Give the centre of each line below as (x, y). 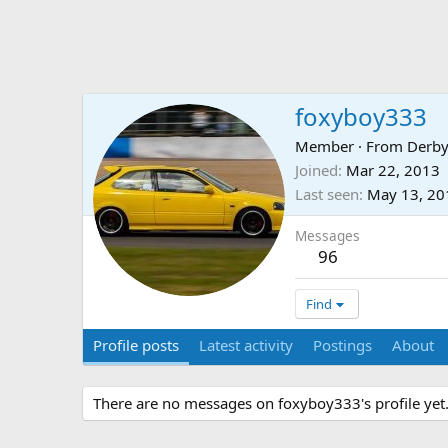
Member (324, 146)
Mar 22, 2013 (393, 170)
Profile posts (136, 345)
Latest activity (246, 345)
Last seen (327, 194)
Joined (316, 170)
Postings (342, 345)
